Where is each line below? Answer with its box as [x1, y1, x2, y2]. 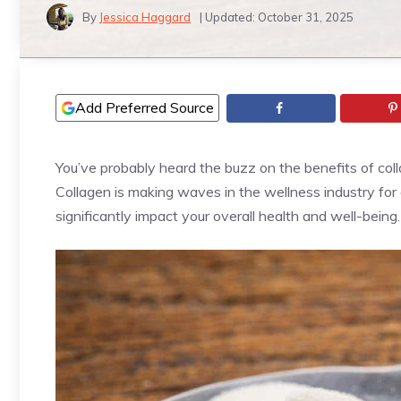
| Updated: [200, 9, 258, 24]
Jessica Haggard [99, 9, 191, 24]
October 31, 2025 [258, 9, 354, 24]
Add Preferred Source [75, 98, 214, 116]
